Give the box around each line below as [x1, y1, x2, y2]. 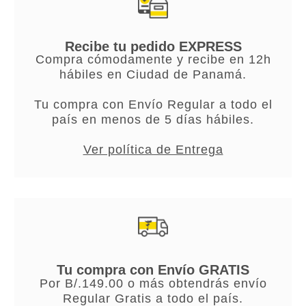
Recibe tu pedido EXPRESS [64, 38, 242, 54]
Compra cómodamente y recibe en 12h [35, 53, 271, 67]
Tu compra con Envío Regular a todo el [33, 98, 273, 112]
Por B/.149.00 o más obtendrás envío [39, 276, 267, 290]
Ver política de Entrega [83, 143, 223, 157]
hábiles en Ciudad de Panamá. [59, 68, 247, 82]
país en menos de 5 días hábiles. [52, 113, 254, 127]
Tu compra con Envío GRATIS [57, 262, 249, 278]
